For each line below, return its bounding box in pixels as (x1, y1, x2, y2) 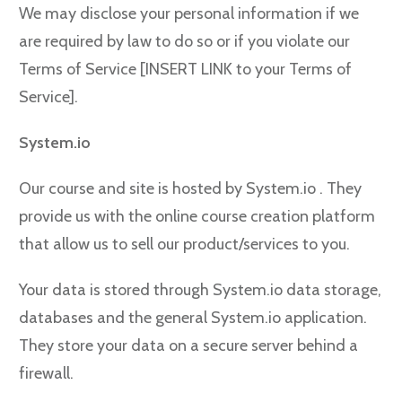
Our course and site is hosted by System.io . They (19, 179, 362, 198)
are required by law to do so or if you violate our (19, 31, 350, 51)
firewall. (19, 363, 74, 383)
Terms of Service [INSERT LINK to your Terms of (19, 59, 352, 79)
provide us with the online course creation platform (19, 206, 375, 226)
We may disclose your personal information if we (19, 4, 359, 23)
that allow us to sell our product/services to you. (19, 234, 350, 254)
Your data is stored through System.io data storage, (19, 280, 381, 300)
